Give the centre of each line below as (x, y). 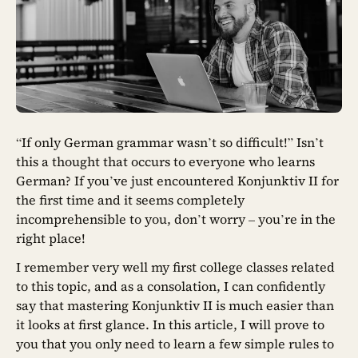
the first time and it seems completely (130, 200)
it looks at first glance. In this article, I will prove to (170, 325)
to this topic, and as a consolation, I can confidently (171, 286)
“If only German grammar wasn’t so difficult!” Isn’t (170, 143)
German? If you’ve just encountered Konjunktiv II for (177, 181)
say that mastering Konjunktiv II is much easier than (175, 306)
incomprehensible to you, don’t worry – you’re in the (176, 219)
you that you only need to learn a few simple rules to (175, 344)
